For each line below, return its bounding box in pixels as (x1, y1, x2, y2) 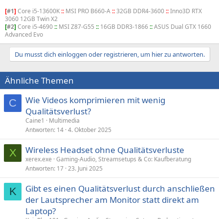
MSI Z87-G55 (57, 22, 96, 31)
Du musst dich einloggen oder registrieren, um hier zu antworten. (14, 50, 205, 59)
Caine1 (25, 116, 44, 125)
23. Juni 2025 (68, 164, 103, 173)
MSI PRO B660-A (64, 7, 112, 15)
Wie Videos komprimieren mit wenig (25, 94, 165, 106)
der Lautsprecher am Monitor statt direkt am (25, 194, 199, 205)
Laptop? (25, 205, 56, 217)
